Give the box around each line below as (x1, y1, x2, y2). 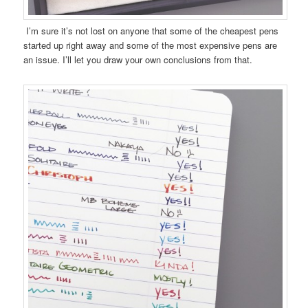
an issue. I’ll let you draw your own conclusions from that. (23, 53, 253, 67)
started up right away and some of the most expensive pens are (23, 38, 278, 52)
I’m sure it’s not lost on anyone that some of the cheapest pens (23, 24, 279, 38)
